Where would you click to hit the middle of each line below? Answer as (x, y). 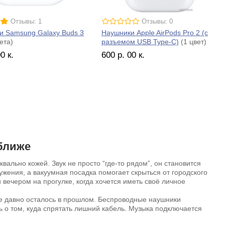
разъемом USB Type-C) (140, 41)
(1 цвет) (193, 41)
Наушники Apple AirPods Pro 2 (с (155, 32)
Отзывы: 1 (26, 21)
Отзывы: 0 (157, 21)
